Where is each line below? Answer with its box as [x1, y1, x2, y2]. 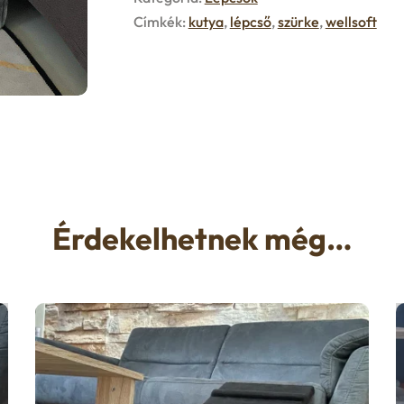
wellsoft [325, 13, 377, 32]
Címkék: [133, 13, 188, 32]
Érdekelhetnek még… [51, 218, 353, 258]
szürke [277, 13, 319, 32]
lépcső [229, 13, 271, 32]
